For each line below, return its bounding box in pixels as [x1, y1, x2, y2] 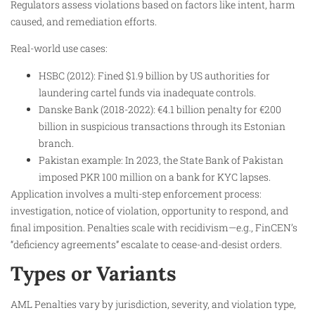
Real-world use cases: [11, 41, 108, 56]
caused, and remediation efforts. [11, 14, 157, 28]
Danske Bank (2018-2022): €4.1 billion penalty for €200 [39, 102, 281, 116]
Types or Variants [11, 261, 176, 287]
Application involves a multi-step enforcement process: [11, 186, 262, 200]
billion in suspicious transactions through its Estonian [39, 119, 285, 133]
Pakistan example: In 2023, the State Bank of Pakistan [39, 153, 283, 167]
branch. [39, 136, 74, 150]
